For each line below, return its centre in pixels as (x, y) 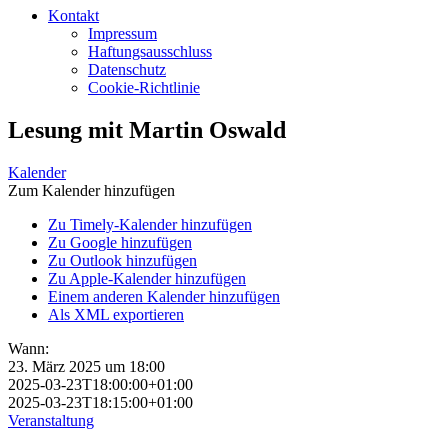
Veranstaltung (51, 420)
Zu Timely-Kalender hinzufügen (150, 224)
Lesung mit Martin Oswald (147, 129)
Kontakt (73, 15)
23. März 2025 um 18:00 (86, 366)
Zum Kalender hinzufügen (91, 190)
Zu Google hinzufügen (120, 242)
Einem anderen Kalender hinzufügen (164, 296)
